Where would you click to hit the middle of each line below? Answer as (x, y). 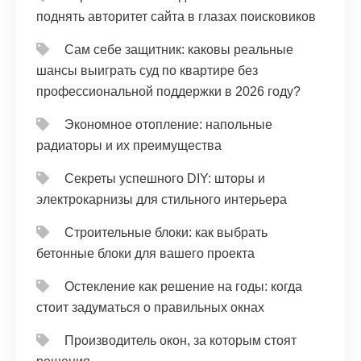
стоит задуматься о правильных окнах (150, 308)
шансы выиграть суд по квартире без (147, 71)
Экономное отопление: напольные (168, 125)
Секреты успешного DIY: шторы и (165, 179)
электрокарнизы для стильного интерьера (162, 200)
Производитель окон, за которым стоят (180, 341)
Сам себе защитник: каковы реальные (179, 50)
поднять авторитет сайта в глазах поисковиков (176, 17)
